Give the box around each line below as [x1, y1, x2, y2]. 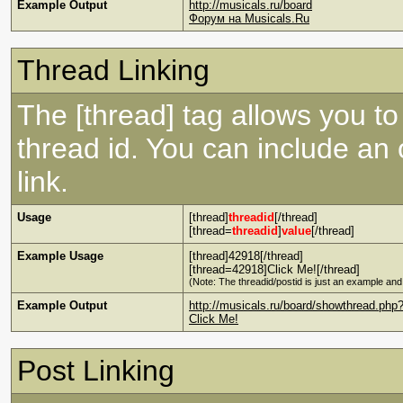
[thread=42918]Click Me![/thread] [189, 263, 360, 276]
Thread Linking [17, 54, 210, 86]
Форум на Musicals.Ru [189, 12, 309, 25]
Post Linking [17, 354, 175, 387]
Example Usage [17, 249, 103, 263]
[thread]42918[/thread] [189, 249, 303, 263]
